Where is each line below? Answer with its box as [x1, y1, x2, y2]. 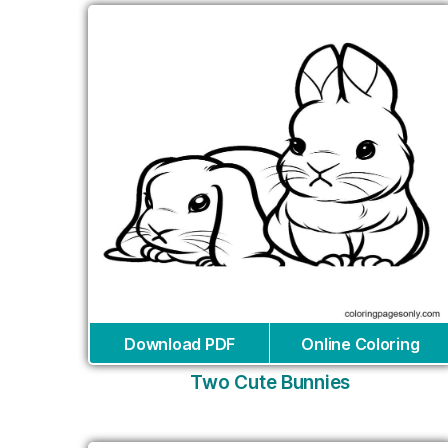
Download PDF [124, 333, 235, 354]
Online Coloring [301, 333, 420, 354]
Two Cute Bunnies [190, 370, 351, 394]
